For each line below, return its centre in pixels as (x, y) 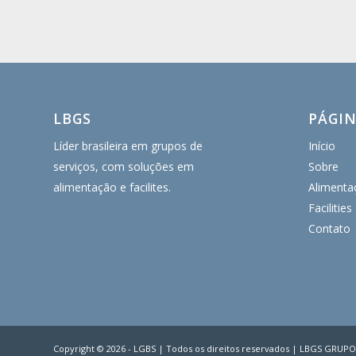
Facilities (330, 208)
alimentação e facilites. (112, 187)
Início (321, 146)
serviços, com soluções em (124, 166)
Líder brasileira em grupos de (128, 146)
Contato (329, 228)
